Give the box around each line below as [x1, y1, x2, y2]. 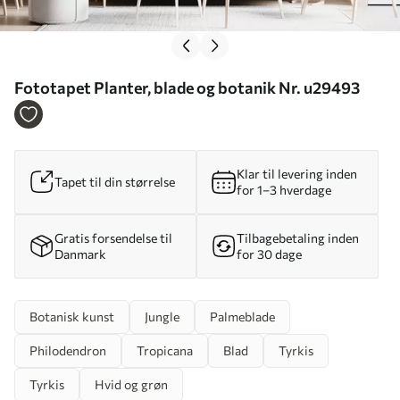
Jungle [145, 308, 179, 324]
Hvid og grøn [95, 376, 168, 392]
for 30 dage [237, 246, 302, 262]
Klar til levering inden [237, 165, 357, 181]
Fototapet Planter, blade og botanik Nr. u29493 [14, 77, 360, 97]
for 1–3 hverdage [237, 181, 331, 197]
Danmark [54, 246, 106, 262]
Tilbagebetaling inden [237, 229, 359, 246]
